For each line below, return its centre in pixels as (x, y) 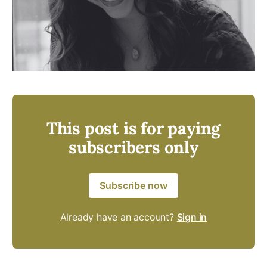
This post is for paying (133, 128)
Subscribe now (133, 185)
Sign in (192, 217)
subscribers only (133, 147)
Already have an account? (118, 217)
